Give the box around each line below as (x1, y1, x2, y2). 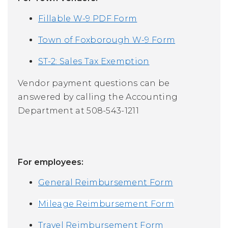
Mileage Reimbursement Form (38, 198, 174, 209)
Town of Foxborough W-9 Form (38, 35, 176, 45)
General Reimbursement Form (38, 177, 173, 187)
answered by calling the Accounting (18, 92, 178, 102)
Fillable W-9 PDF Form (38, 13, 137, 23)
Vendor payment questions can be (18, 78, 170, 88)
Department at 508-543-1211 (18, 105, 139, 116)
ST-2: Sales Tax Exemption (38, 56, 150, 66)
